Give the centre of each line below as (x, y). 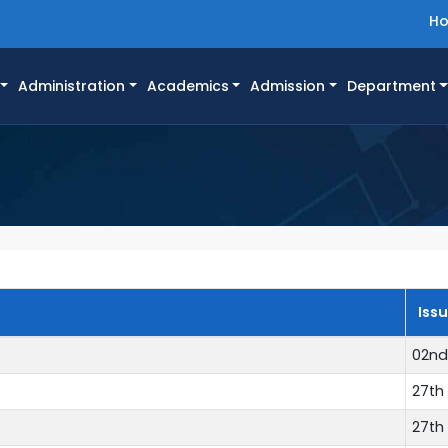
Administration (72, 86)
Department (391, 86)
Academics (187, 86)
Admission (288, 86)
